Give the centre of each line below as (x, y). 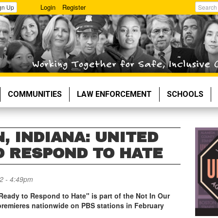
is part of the (113, 196)
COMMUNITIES (35, 94)
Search (205, 17)
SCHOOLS (185, 94)
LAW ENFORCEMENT (114, 94)
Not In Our (153, 196)
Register (74, 7)
